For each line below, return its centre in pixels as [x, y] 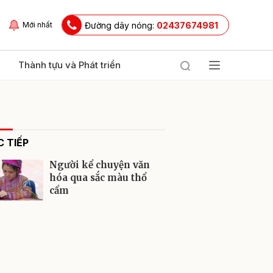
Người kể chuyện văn [100, 165]
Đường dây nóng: [121, 25]
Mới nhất [37, 25]
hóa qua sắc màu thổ [98, 178]
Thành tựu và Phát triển [69, 65]
